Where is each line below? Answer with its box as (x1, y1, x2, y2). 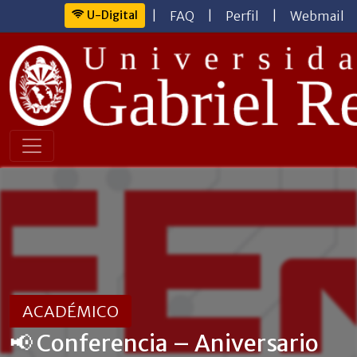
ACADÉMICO (22, 300, 119, 321)
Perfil (226, 8, 259, 24)
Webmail (290, 8, 344, 24)
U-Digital (84, 8, 138, 22)
